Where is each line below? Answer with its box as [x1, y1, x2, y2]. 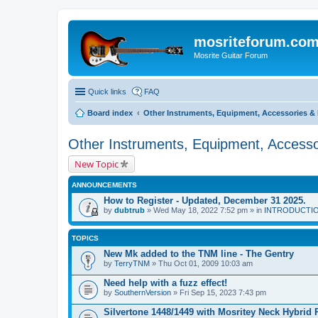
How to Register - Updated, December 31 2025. [104, 194, 306, 206]
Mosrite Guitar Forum [194, 51, 268, 60]
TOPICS [72, 234, 99, 242]
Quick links [88, 87, 126, 96]
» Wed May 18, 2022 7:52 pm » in [145, 205, 264, 214]
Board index [87, 108, 133, 117]
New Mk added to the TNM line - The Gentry [104, 248, 294, 259]
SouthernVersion [114, 287, 171, 297]
